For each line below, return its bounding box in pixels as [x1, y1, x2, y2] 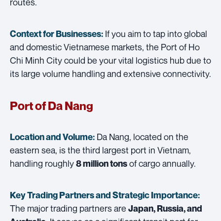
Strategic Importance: [112, 189, 200, 200]
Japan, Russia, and [128, 203, 202, 214]
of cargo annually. [127, 157, 196, 169]
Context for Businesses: [10, 28, 103, 39]
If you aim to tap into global [103, 28, 207, 39]
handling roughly [10, 157, 76, 169]
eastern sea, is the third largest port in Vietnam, [10, 144, 191, 155]
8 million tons [76, 158, 127, 169]
